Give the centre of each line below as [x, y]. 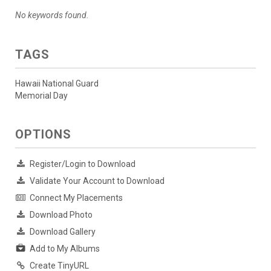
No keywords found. [52, 15]
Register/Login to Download [83, 164]
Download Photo [61, 214]
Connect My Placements [76, 198]
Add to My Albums [65, 249]
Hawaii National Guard [57, 83]
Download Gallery [63, 231]
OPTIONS [43, 134]
